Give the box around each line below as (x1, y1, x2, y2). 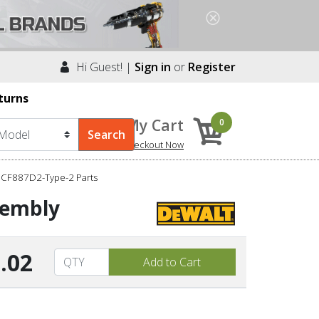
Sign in (135, 58, 171, 75)
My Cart (125, 114, 184, 135)
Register (188, 58, 236, 75)
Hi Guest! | (70, 58, 135, 75)
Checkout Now (122, 137, 184, 151)
